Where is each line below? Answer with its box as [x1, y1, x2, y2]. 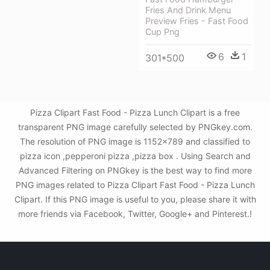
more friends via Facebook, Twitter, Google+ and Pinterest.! [18, 209, 252, 219]
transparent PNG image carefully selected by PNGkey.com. [17, 122, 253, 132]
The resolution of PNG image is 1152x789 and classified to [20, 136, 250, 146]
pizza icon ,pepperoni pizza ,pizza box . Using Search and [19, 151, 251, 161]
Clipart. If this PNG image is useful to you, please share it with [14, 194, 256, 204]
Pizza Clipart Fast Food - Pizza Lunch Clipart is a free [30, 107, 240, 118]
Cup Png [145, 27, 180, 37]
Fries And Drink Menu [145, 5, 231, 16]
